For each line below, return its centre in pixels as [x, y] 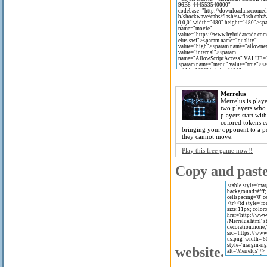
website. [200, 252]
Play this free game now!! [217, 150]
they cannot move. [207, 136]
